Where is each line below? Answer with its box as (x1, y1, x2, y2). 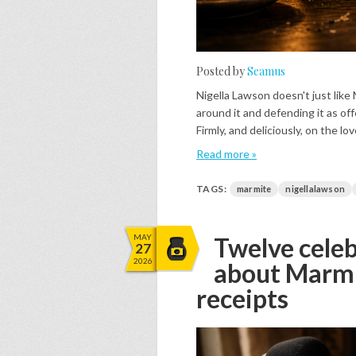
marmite (237, 184, 272, 194)
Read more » (196, 147, 257, 161)
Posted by (196, 64, 247, 79)
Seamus (247, 64, 285, 79)
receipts (196, 283, 288, 314)
